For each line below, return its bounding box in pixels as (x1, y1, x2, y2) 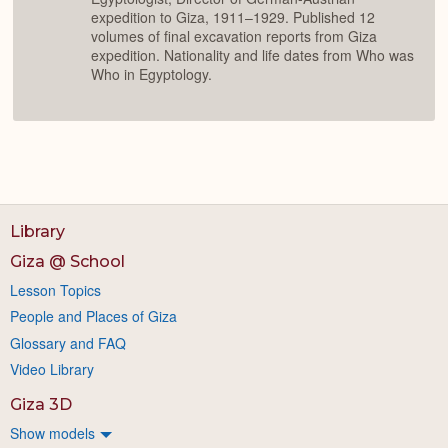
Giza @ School (10, 251, 125, 271)
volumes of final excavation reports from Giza (91, 26, 377, 47)
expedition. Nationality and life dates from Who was (91, 45, 414, 66)
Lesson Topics (10, 279, 101, 300)
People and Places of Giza (10, 306, 177, 327)
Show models (10, 422, 95, 443)
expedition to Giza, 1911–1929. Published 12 (91, 7, 375, 28)
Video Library (10, 358, 94, 379)
